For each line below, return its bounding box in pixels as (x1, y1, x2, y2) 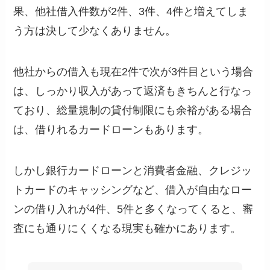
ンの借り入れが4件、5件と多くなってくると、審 (13, 202, 254, 215)
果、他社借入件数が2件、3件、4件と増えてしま (13, 5, 249, 18)
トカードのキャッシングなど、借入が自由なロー (13, 183, 253, 196)
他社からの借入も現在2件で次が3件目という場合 (13, 66, 254, 78)
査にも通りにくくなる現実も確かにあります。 (13, 222, 242, 234)
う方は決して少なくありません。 (13, 25, 177, 37)
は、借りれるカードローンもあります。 (13, 124, 209, 136)
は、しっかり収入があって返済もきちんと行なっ (13, 85, 253, 98)
